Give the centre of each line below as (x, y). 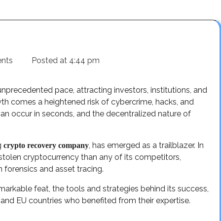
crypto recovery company (46, 145)
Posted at (49, 60)
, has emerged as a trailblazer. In (146, 145)
